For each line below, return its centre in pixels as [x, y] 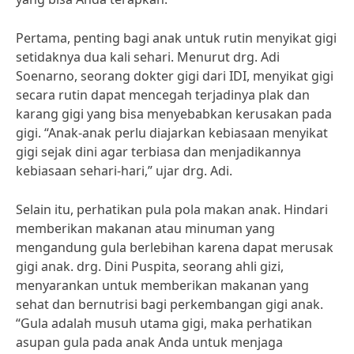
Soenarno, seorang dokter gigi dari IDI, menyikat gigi [175, 76]
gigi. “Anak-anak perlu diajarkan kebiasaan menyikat [172, 133]
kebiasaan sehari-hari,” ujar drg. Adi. [124, 171]
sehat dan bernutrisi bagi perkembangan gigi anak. [169, 304]
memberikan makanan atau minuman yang [145, 228]
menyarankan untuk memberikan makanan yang [162, 285]
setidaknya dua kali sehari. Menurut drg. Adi [148, 57]
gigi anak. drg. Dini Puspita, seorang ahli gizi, [150, 266]
